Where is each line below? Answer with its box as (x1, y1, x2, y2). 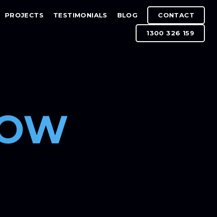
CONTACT (158, 11, 194, 19)
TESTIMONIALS (53, 11, 108, 19)
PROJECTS (4, 11, 44, 19)
